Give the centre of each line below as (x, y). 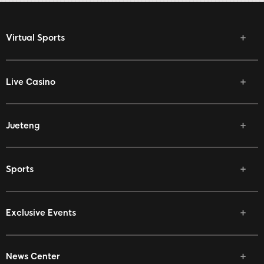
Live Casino (31, 82)
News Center (33, 257)
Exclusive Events (41, 213)
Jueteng (23, 125)
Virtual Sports (35, 38)
